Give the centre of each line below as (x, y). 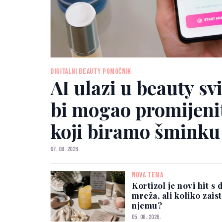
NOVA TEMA (148, 175)
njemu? (147, 205)
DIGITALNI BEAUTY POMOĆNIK (91, 71)
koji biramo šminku (135, 131)
